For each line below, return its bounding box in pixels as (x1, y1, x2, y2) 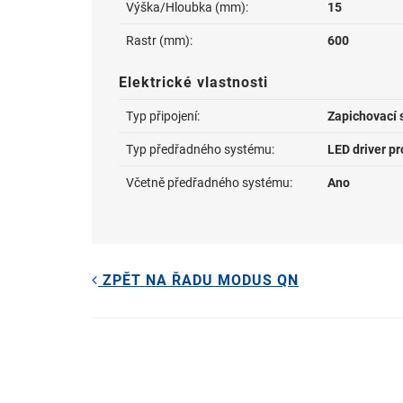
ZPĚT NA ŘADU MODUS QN (98, 272, 299, 290)
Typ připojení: (126, 109, 200, 123)
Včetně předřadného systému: (126, 175, 292, 190)
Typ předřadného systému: (126, 142, 274, 157)
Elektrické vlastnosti (119, 74, 268, 91)
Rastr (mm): (126, 33, 193, 48)
